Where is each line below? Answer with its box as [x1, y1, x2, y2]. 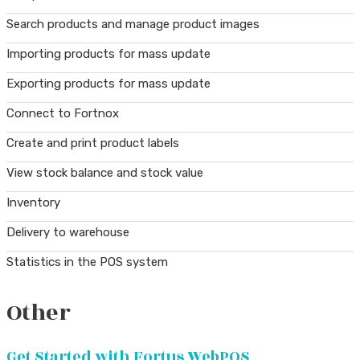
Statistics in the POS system [6, 255, 168, 270]
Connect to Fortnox [6, 106, 119, 121]
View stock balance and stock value [6, 166, 203, 181]
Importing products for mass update [6, 47, 211, 62]
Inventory [6, 195, 60, 211]
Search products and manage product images [6, 17, 260, 32]
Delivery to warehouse [6, 225, 129, 240]
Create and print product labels [6, 136, 179, 151]
